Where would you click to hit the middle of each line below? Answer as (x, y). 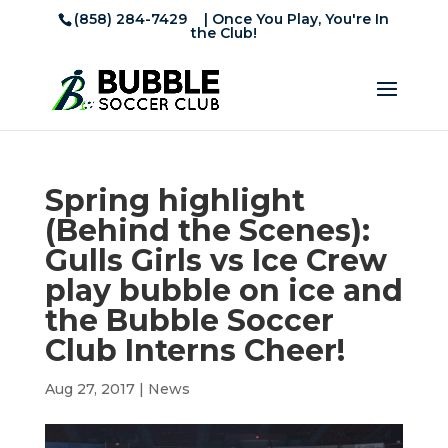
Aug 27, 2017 (89, 389)
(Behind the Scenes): (207, 230)
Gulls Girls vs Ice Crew (215, 260)
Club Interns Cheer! (194, 350)
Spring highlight (174, 200)
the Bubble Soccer (189, 320)
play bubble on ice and (223, 290)
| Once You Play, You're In (295, 18)
